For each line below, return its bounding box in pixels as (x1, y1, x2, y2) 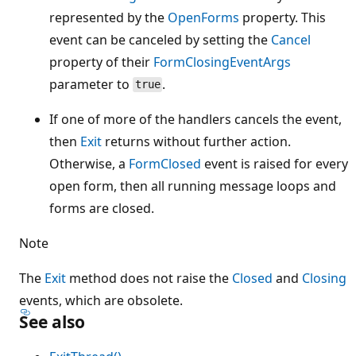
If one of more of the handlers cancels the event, (49, 110, 342, 128)
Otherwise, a (49, 154, 129, 172)
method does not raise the (66, 269, 232, 287)
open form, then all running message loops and (49, 176, 336, 195)
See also (19, 310, 85, 333)
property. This (239, 8, 326, 26)
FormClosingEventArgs (153, 52, 291, 71)
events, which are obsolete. (19, 291, 183, 309)
